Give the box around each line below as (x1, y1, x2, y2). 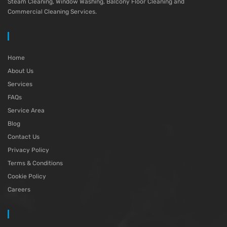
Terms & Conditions (8, 159, 63, 167)
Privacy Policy (8, 146, 49, 154)
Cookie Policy (8, 172, 46, 180)
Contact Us (8, 133, 40, 140)
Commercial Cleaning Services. (8, 8, 97, 15)
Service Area (8, 106, 45, 114)
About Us (8, 67, 33, 74)
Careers (8, 185, 30, 193)
